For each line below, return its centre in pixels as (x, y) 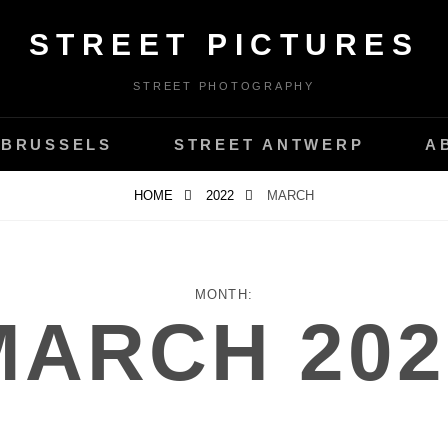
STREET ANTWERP (269, 144)
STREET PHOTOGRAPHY (224, 86)
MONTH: (224, 294)
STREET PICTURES (224, 44)
